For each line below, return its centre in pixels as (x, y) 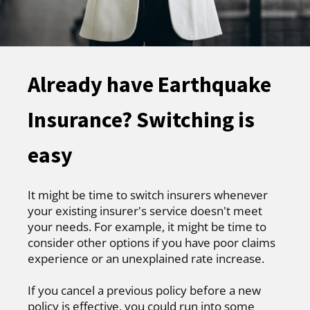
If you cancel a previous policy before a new (144, 291)
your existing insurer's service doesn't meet (145, 211)
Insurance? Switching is (141, 120)
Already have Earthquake (149, 85)
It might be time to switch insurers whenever (148, 195)
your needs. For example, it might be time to (147, 227)
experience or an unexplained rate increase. (146, 259)
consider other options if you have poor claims (152, 243)
